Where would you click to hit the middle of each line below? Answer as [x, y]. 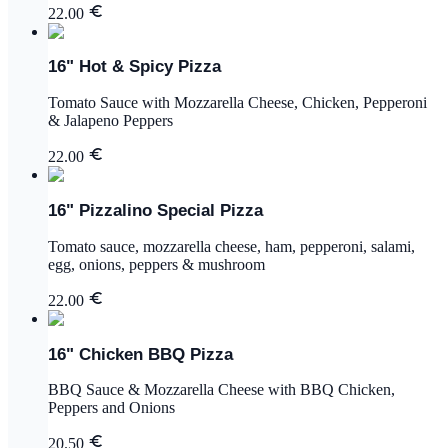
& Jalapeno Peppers [110, 121]
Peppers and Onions [111, 408]
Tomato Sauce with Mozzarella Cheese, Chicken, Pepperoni [237, 103]
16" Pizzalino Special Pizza [155, 211]
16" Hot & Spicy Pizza [134, 67]
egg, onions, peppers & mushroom [156, 264]
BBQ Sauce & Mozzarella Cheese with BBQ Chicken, [221, 390]
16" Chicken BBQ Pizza [140, 354]
